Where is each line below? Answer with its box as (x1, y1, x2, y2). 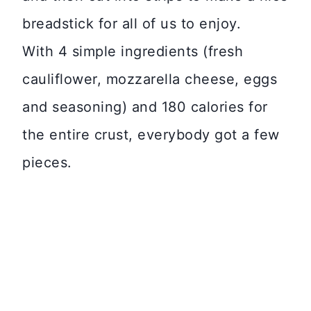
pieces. (22, 154, 72, 171)
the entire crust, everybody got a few (22, 126, 280, 143)
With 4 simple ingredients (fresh (22, 43, 243, 60)
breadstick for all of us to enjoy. (22, 15, 241, 32)
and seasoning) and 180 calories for (22, 99, 268, 115)
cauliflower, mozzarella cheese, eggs (22, 71, 277, 87)
